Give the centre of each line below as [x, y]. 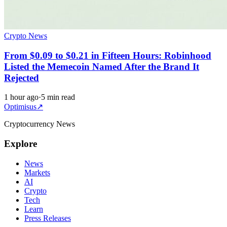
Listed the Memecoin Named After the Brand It [102, 66]
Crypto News [26, 36]
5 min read [58, 97]
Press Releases [48, 218]
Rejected [22, 78]
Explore [21, 144]
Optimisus [20, 107]
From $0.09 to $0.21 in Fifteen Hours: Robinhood [108, 55]
